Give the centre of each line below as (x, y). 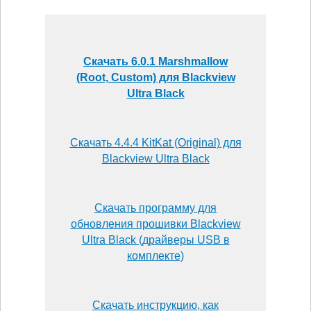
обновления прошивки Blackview (155, 224)
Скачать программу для (155, 208)
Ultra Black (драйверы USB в (155, 239)
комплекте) (155, 255)
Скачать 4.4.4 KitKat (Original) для (155, 142)
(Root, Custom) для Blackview (155, 77)
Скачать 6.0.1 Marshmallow (155, 61)
